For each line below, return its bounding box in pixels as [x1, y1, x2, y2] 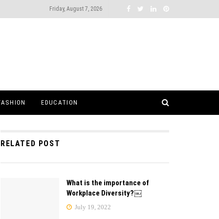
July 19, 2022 [73, 203, 111, 211]
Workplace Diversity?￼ [66, 189, 141, 197]
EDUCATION [41, 99, 78, 106]
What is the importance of [66, 178, 149, 187]
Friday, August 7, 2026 [49, 5, 102, 12]
